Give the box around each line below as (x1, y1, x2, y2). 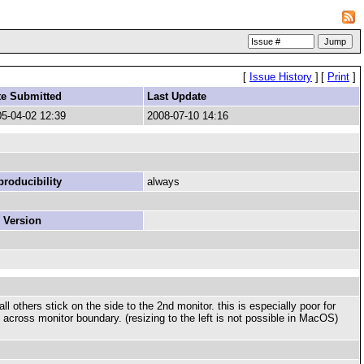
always (147, 175, 180, 188)
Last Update (147, 90, 206, 102)
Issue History (249, 71, 312, 83)
